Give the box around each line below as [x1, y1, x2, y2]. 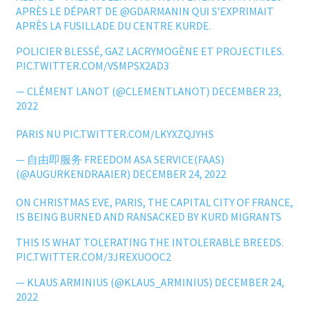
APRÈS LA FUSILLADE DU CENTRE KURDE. [15, 19, 211, 33]
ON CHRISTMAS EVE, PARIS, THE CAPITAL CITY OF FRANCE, [15, 195, 293, 210]
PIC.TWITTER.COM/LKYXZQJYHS [62, 127, 214, 141]
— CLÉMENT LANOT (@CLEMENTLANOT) [15, 84, 212, 99]
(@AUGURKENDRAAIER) [15, 167, 132, 181]
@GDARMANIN [119, 4, 190, 19]
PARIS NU [15, 127, 63, 141]
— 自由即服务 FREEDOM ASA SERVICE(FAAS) [15, 152, 224, 167]
